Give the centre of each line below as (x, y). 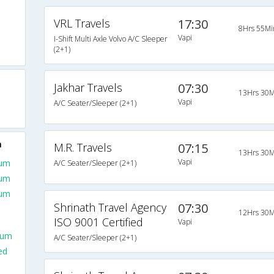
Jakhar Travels (88, 88)
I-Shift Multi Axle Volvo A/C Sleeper (110, 39)
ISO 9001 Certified (98, 222)
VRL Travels (82, 24)
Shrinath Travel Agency (110, 208)
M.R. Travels (83, 148)
